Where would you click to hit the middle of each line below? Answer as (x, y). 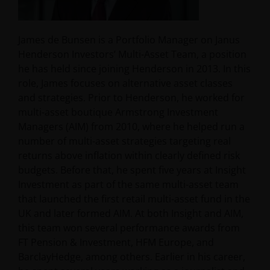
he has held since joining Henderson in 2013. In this (134, 69)
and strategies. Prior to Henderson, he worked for (131, 98)
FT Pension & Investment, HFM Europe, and (116, 242)
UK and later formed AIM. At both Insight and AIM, (131, 213)
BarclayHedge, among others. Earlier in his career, (132, 257)
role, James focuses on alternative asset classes (125, 83)
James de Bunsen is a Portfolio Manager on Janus (129, 40)
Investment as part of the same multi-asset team (128, 184)
